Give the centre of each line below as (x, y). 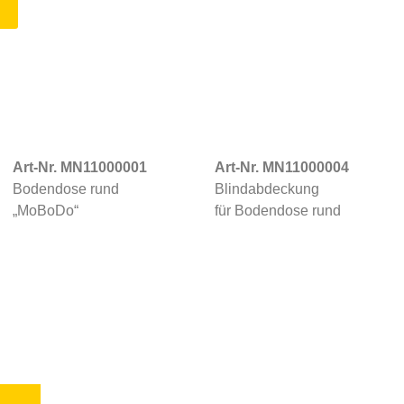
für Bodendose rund (277, 211)
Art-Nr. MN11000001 (79, 167)
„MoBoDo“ (45, 211)
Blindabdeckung (266, 189)
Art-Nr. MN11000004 (281, 167)
